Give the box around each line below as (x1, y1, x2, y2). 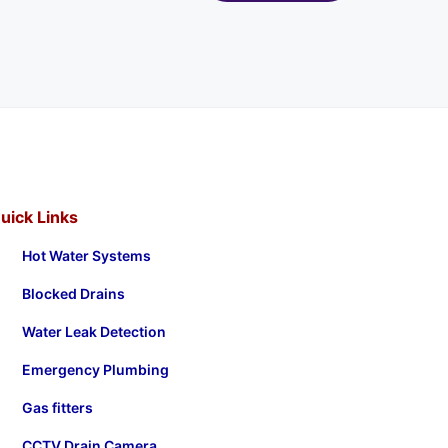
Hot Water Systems (21, 246, 151, 264)
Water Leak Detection (21, 322, 166, 340)
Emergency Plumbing (21, 360, 169, 378)
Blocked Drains (21, 284, 125, 302)
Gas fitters (21, 398, 93, 416)
